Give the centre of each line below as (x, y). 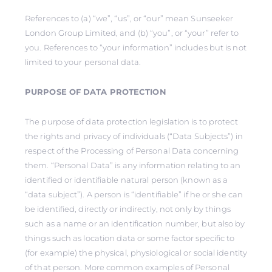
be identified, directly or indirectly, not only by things (128, 209)
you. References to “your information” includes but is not (136, 47)
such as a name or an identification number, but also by (135, 223)
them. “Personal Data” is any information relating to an (133, 165)
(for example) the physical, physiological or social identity (136, 253)
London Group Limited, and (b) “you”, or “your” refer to (132, 33)
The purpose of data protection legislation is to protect (131, 121)
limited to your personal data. (83, 62)
